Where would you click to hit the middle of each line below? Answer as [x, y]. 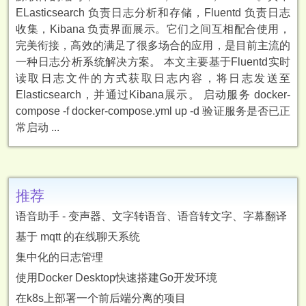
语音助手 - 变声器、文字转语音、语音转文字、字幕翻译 [151, 216]
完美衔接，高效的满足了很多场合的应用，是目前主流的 [153, 45]
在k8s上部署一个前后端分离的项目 [101, 298]
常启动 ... [38, 127]
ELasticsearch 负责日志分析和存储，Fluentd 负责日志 [153, 13]
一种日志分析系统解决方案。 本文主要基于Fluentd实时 [153, 62]
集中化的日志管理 [59, 257]
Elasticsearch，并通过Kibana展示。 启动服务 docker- [153, 95]
